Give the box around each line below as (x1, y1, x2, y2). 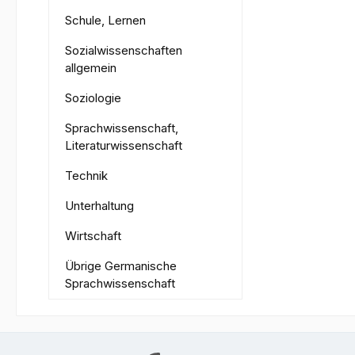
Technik (65, 167, 108, 183)
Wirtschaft (65, 227, 121, 243)
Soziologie (65, 90, 121, 105)
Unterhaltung (65, 197, 134, 213)
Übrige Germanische (65, 258, 177, 273)
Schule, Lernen (65, 12, 146, 28)
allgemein (65, 59, 116, 75)
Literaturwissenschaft (65, 137, 182, 153)
